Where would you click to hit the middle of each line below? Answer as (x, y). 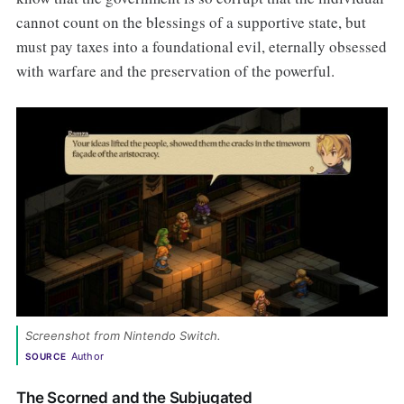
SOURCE (46, 356)
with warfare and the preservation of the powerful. (175, 70)
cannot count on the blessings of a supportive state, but (191, 22)
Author (87, 356)
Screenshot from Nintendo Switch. (124, 335)
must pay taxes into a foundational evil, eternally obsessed (201, 46)
